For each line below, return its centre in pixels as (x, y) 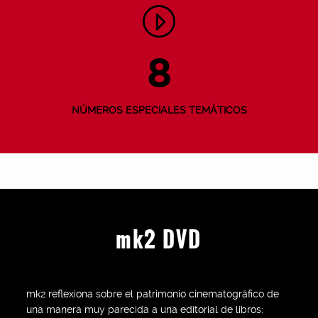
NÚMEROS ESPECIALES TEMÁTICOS (159, 110)
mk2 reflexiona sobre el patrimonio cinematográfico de (153, 294)
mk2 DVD (159, 239)
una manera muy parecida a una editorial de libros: (145, 309)
